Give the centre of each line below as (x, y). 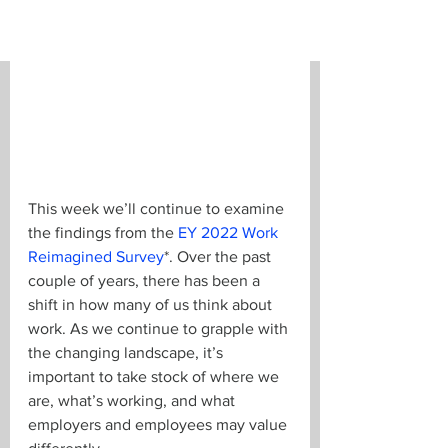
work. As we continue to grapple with (160, 328)
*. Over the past (219, 256)
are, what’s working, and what (133, 400)
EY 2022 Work (230, 232)
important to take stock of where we (155, 376)
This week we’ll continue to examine (158, 208)
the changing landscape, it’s (127, 352)
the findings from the (103, 232)
